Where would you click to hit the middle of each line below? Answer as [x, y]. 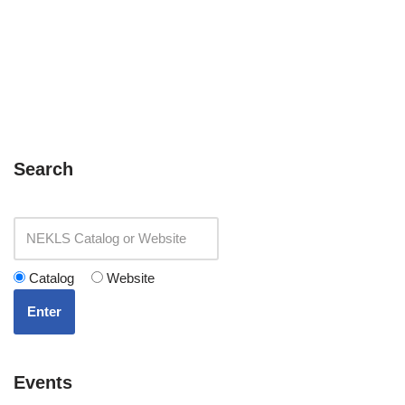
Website [129, 278]
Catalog [50, 278]
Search [43, 170]
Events [43, 383]
